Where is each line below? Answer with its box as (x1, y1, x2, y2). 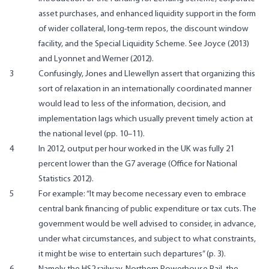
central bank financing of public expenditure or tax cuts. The (38, 204, 256, 214)
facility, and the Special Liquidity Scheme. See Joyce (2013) (38, 39, 249, 49)
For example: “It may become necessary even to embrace (38, 189, 246, 199)
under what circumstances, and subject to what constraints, (38, 234, 256, 244)
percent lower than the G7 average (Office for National (38, 159, 237, 169)
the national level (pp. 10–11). (38, 129, 145, 139)
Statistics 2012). (38, 174, 94, 184)
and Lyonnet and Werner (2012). (38, 54, 154, 64)
